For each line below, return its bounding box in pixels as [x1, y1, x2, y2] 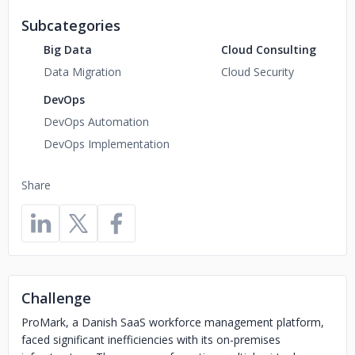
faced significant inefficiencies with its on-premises [21, 332, 281, 347]
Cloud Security [221, 64, 294, 79]
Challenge [21, 288, 91, 307]
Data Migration [44, 64, 121, 79]
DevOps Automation [44, 114, 149, 129]
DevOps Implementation [44, 136, 170, 151]
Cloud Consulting [221, 42, 316, 57]
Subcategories [21, 16, 120, 35]
